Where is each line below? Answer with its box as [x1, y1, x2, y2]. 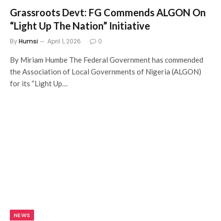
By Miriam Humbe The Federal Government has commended [10, 55, 203, 64]
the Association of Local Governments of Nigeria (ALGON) [10, 67, 201, 76]
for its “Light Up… [10, 79, 68, 88]
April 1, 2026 [47, 37, 81, 45]
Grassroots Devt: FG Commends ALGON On [10, 6, 206, 18]
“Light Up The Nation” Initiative [10, 20, 150, 32]
